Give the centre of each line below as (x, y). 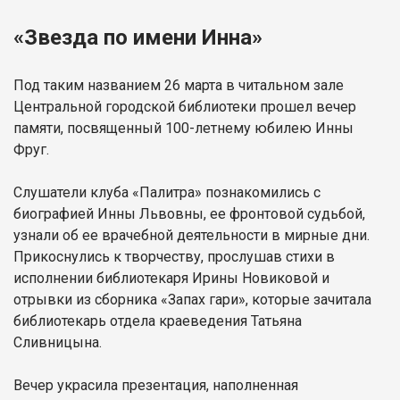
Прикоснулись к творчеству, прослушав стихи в (174, 256)
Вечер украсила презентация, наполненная (156, 385)
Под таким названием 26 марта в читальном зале (179, 85)
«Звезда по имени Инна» (138, 37)
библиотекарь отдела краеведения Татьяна (158, 321)
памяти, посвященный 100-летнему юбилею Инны (183, 128)
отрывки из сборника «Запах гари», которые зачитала (192, 299)
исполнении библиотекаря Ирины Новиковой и (171, 278)
